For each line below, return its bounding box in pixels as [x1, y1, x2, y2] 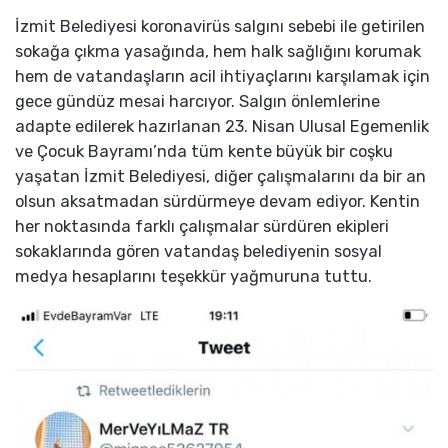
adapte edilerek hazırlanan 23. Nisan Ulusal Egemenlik [15, 116, 429, 136]
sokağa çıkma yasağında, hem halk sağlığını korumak [15, 41, 421, 61]
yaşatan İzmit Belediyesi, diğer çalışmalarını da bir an [15, 166, 426, 186]
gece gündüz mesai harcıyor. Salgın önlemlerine [15, 91, 380, 111]
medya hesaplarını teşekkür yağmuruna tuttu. [15, 266, 372, 286]
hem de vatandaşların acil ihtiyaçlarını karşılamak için [15, 66, 430, 86]
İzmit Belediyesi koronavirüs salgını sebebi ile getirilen [15, 16, 425, 36]
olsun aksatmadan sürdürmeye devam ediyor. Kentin [15, 191, 420, 211]
